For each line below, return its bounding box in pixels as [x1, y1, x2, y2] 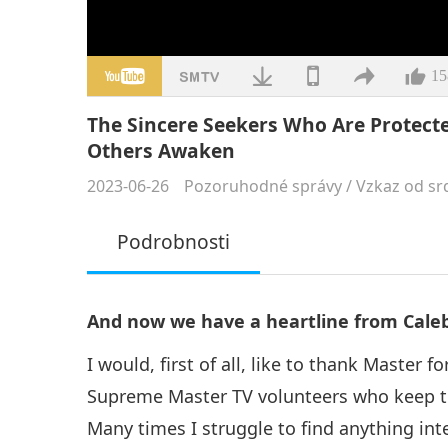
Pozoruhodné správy [184, 174, 343, 197]
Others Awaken [87, 136, 236, 164]
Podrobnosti [117, 227, 231, 255]
